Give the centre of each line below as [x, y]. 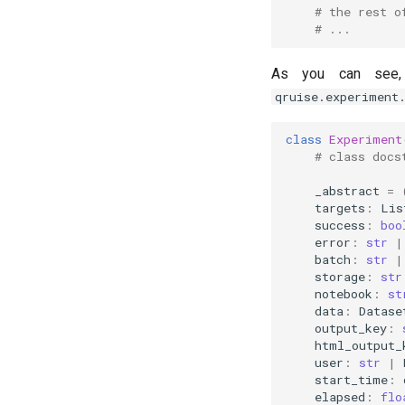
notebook [343, 294]
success [339, 226]
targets [339, 208]
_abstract [347, 191]
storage [339, 277]
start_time [351, 380]
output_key [350, 329]
